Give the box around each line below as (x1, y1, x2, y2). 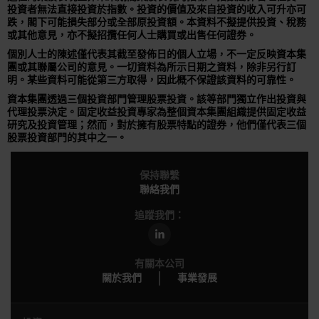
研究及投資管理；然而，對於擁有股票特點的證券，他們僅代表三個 (7, 120, 306, 131)
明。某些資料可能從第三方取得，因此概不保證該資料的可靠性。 (7, 75, 296, 86)
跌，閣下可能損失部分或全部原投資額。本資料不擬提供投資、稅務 (7, 17, 306, 28)
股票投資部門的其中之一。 (7, 133, 127, 144)
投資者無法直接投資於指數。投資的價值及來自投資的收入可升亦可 (7, 4, 306, 15)
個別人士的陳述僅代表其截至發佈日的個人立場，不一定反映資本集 (7, 50, 306, 61)
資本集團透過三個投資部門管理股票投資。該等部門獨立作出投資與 (7, 95, 306, 105)
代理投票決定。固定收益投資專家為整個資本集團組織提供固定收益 (7, 108, 306, 118)
